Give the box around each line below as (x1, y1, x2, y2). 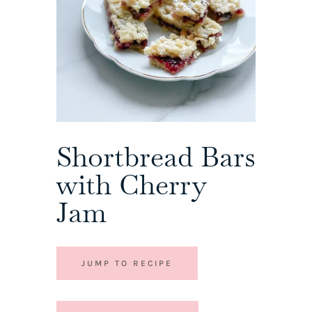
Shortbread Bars (56, 139, 256, 175)
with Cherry (56, 166, 205, 203)
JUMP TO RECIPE (81, 258, 173, 269)
